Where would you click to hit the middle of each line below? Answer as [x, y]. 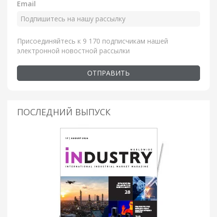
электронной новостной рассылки [73, 50]
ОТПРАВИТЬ [108, 73]
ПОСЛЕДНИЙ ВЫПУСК [64, 112]
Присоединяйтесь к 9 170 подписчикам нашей [93, 41]
